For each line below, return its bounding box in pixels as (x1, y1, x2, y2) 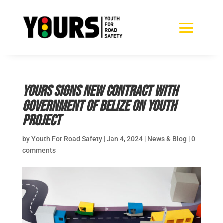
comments (22, 146, 56, 154)
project (22, 111, 61, 130)
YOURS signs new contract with (22, 82, 178, 100)
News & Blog (147, 134, 187, 143)
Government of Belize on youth (22, 97, 176, 115)
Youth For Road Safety (31, 134, 102, 143)
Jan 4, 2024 (106, 134, 143, 143)
